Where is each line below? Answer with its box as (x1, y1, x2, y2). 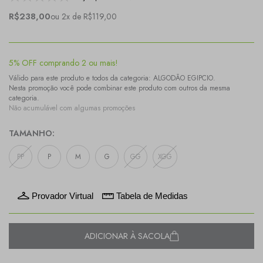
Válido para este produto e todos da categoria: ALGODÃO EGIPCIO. (9, 73, 215, 84)
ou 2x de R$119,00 (50, 11, 117, 23)
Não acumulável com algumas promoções (9, 103, 135, 114)
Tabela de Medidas (116, 190, 188, 201)
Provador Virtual (32, 190, 93, 201)
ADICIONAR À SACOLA (84, 230, 170, 242)
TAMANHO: (9, 127, 55, 140)
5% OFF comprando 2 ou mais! (9, 57, 118, 69)
